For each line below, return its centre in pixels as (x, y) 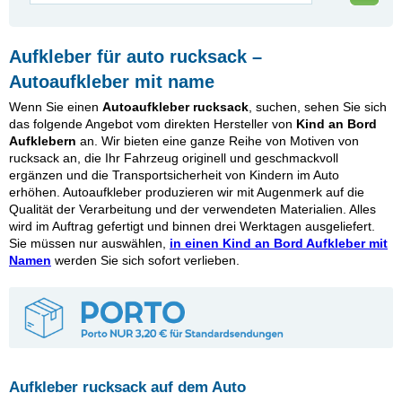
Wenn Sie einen (56, 107)
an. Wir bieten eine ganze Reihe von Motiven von (218, 141)
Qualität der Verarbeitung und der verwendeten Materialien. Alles (192, 209)
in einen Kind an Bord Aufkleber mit (279, 243)
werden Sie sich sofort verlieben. (145, 260)
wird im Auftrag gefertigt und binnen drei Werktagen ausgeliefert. (192, 226)
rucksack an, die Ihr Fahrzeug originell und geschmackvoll (174, 158)
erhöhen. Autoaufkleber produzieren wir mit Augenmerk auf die (187, 192)
